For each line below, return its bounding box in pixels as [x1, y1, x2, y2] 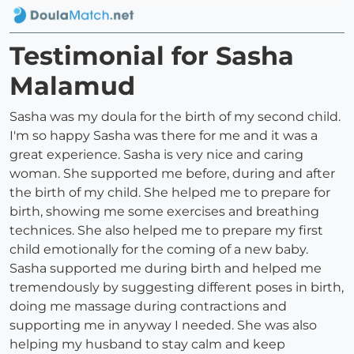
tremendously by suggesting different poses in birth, [9, 280, 344, 296]
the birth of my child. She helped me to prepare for [9, 185, 330, 201]
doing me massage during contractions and [9, 299, 287, 314]
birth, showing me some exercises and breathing [9, 204, 319, 220]
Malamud [9, 70, 135, 102]
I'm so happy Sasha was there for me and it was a [9, 128, 318, 144]
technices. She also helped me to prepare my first [9, 223, 323, 239]
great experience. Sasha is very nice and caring [9, 147, 303, 163]
